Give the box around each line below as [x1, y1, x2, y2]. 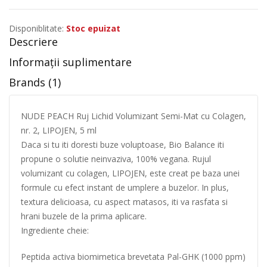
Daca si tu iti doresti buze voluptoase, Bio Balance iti [21, 139, 224, 150]
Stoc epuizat [66, 23, 120, 34]
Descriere [9, 35, 58, 49]
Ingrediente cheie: [21, 225, 89, 236]
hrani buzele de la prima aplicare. [21, 210, 147, 222]
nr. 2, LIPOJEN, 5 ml [21, 125, 97, 136]
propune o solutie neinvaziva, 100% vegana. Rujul [21, 153, 211, 164]
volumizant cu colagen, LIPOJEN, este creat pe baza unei [21, 167, 240, 179]
